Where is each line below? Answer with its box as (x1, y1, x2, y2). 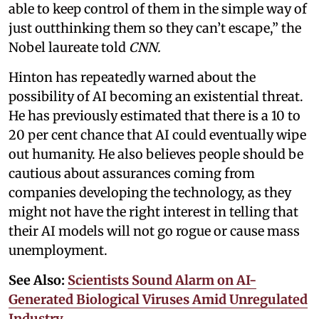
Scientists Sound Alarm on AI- (68, 272, 256, 288)
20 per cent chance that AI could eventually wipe (9, 127, 306, 143)
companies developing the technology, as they (9, 184, 291, 201)
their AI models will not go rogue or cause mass (9, 223, 300, 239)
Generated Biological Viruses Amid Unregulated (9, 291, 308, 308)
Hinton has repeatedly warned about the (9, 69, 256, 85)
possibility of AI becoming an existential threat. (9, 88, 303, 105)
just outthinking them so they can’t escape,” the (9, 20, 301, 36)
